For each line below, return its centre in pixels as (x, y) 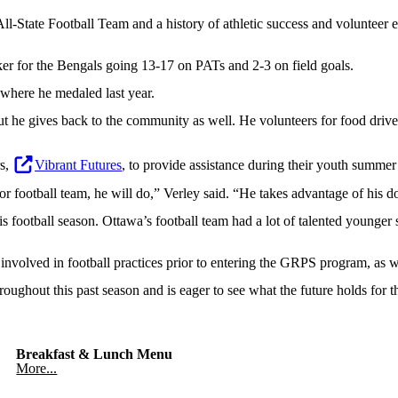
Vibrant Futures (78, 164)
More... (37, 368)
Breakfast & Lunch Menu (95, 354)
